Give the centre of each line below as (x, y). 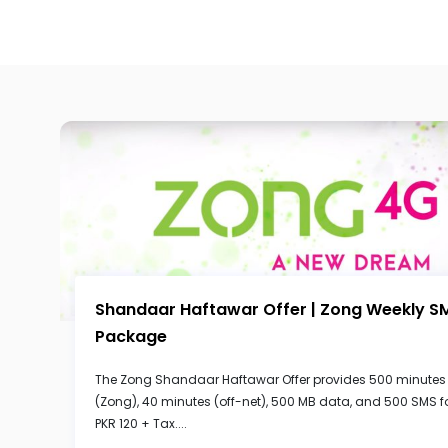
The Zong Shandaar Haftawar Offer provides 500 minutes (270, 379)
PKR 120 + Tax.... (141, 423)
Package (131, 336)
